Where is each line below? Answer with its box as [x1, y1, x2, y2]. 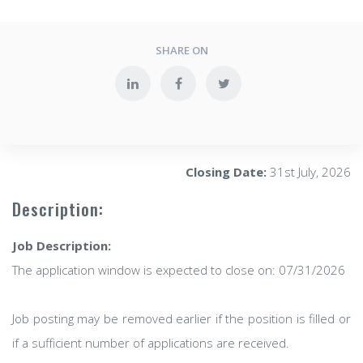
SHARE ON [155, 43, 208, 58]
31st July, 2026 [267, 164, 351, 180]
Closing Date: [186, 164, 267, 180]
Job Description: [12, 237, 111, 254]
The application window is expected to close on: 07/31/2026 [12, 262, 345, 278]
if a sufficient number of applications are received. [12, 335, 289, 351]
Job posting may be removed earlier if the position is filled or [12, 310, 351, 327]
